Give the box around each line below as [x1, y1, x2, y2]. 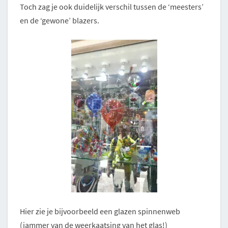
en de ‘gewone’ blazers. [20, 15, 99, 25]
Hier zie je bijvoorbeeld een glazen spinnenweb [20, 206, 180, 216]
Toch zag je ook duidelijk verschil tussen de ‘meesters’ [20, 1, 204, 12]
